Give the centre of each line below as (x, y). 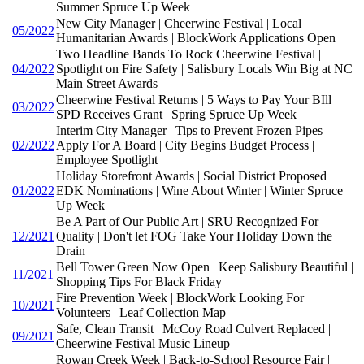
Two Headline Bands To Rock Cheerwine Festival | (188, 54)
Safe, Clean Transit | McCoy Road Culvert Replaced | (193, 329)
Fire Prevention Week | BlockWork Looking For (180, 298)
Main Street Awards (107, 84)
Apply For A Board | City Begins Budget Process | (185, 145)
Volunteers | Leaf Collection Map (141, 313)
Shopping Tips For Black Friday (139, 282)
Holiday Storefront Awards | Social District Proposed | (194, 176)
